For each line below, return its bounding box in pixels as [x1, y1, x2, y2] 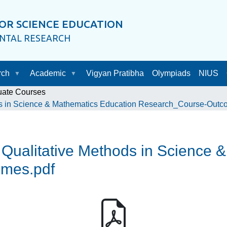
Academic [29, 69, 66, 78]
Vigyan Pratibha [86, 69, 144, 78]
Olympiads [152, 69, 191, 78]
